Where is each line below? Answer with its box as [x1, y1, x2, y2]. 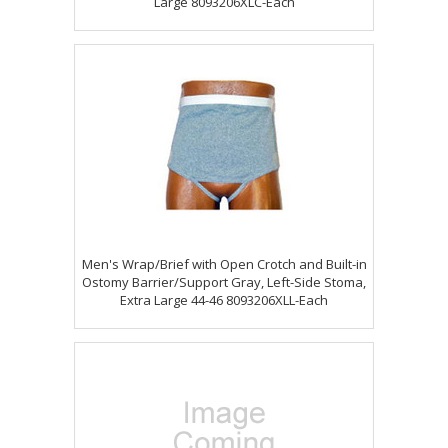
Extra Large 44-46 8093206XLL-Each [120, 291, 328, 309]
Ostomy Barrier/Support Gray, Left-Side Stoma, [82, 273, 366, 291]
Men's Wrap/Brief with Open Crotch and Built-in [81, 255, 367, 273]
